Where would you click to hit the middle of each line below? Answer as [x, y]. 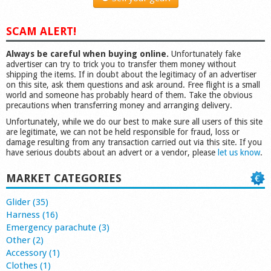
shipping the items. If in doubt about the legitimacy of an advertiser [131, 74]
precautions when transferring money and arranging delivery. [119, 105]
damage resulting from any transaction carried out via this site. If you [134, 142]
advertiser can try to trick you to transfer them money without [121, 64]
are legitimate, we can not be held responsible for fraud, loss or [123, 132]
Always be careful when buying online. [87, 54]
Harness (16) [32, 215]
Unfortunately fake [205, 54]
